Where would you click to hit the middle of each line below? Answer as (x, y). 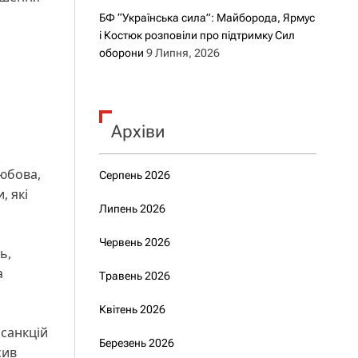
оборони (121, 53)
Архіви (137, 131)
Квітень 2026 (132, 309)
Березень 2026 (136, 343)
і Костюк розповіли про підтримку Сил (197, 35)
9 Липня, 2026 (183, 53)
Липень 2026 (132, 209)
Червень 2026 (134, 242)
